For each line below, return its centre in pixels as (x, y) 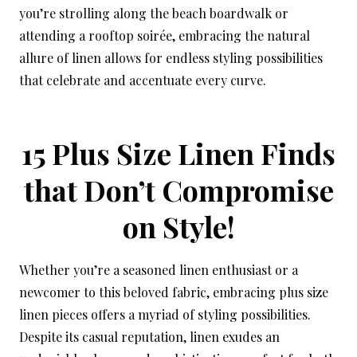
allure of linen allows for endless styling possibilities (171, 58)
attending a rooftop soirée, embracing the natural (165, 36)
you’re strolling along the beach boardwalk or (154, 14)
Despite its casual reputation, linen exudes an (149, 337)
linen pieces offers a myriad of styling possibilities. (165, 315)
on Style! (178, 227)
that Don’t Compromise (178, 190)
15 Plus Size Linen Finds (178, 153)
